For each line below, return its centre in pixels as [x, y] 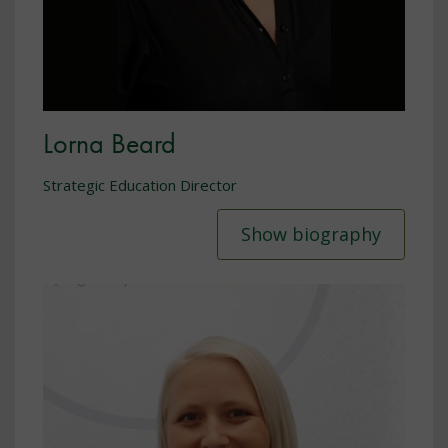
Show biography [311, 234]
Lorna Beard [109, 144]
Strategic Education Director [140, 184]
